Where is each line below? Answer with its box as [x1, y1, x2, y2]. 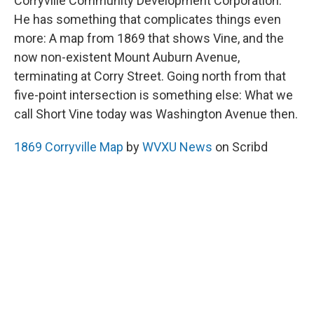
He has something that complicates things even [14, 11, 281, 27]
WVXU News [142, 139, 212, 154]
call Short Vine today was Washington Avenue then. [14, 106, 298, 121]
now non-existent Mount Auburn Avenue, [14, 49, 240, 64]
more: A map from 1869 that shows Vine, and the [14, 30, 284, 46]
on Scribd [212, 139, 268, 154]
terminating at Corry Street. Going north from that [14, 68, 286, 83]
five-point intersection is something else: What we [14, 87, 293, 102]
